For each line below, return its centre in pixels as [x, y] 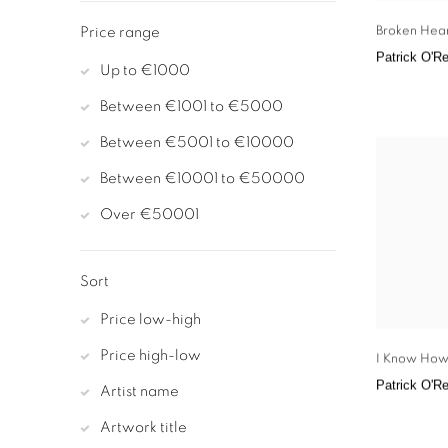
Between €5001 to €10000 [197, 143]
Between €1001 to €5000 [191, 107]
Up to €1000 [145, 71]
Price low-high [150, 320]
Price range [120, 33]
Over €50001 [149, 215]
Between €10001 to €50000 [202, 179]
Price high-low [150, 356]
